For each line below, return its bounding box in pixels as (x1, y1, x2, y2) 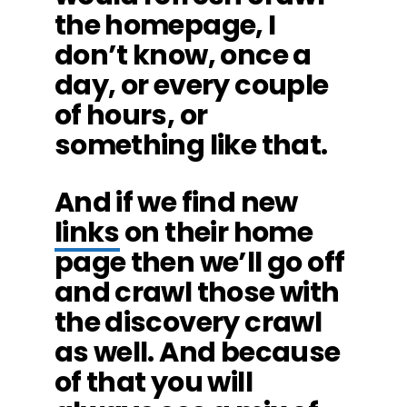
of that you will (54, 362, 253, 402)
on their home (119, 213, 313, 252)
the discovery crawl (54, 303, 323, 342)
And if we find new (54, 183, 298, 222)
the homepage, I (54, 5, 276, 45)
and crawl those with (54, 273, 340, 312)
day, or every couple (54, 65, 329, 104)
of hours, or (54, 95, 208, 134)
